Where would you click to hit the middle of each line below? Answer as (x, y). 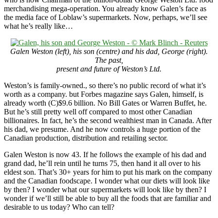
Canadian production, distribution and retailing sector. (86, 138)
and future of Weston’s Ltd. (121, 69)
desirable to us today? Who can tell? (59, 207)
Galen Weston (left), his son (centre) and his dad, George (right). (109, 51)
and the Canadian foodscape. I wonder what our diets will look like (107, 181)
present (68, 69)
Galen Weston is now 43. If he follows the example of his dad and (105, 154)
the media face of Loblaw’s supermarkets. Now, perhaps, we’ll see (106, 17)
